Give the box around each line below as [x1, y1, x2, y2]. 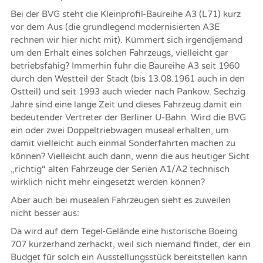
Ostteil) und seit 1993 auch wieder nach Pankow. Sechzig [11, 86, 245, 97]
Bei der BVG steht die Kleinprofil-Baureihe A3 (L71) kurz [11, 9, 241, 19]
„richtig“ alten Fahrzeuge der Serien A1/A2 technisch [11, 164, 230, 174]
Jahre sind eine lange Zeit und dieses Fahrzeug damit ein [11, 99, 242, 110]
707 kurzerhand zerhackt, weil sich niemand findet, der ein [11, 239, 251, 249]
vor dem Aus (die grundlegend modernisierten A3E [11, 22, 220, 32]
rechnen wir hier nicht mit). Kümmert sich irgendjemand [11, 35, 242, 45]
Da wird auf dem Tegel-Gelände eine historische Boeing [11, 226, 237, 237]
